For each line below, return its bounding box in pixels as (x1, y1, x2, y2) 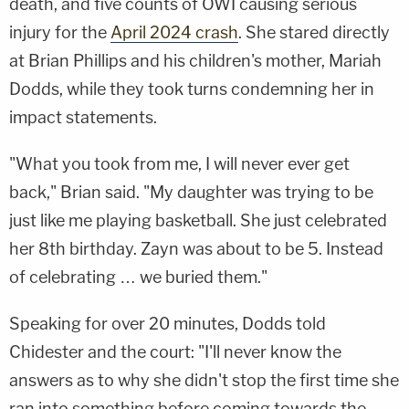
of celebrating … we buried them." (9, 267, 267, 287)
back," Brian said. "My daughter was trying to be (9, 182, 373, 202)
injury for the (9, 22, 110, 42)
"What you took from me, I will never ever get (9, 153, 350, 173)
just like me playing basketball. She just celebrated (9, 210, 387, 230)
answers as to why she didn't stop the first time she (9, 370, 399, 390)
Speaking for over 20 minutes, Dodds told (9, 313, 326, 333)
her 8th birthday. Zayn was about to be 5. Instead (9, 238, 383, 258)
